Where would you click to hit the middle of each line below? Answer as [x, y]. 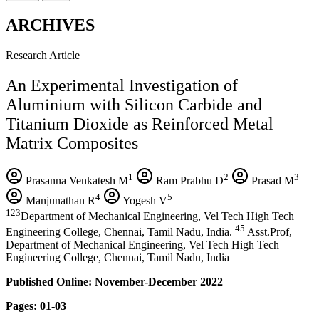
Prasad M [271, 180]
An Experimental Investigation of [122, 85]
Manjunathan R [59, 200]
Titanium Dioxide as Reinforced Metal [140, 124]
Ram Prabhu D [188, 180]
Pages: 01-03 [36, 306]
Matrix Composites [72, 143]
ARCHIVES [50, 25]
